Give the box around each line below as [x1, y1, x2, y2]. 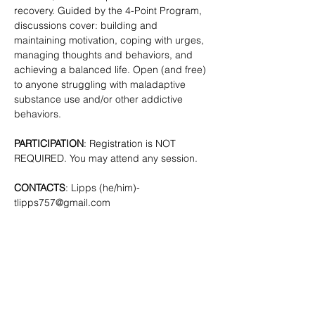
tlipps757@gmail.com [14, 196, 110, 209]
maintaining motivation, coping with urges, [14, 34, 207, 46]
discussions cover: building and [14, 19, 160, 32]
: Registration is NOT [84, 137, 179, 150]
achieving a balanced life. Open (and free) [14, 63, 209, 76]
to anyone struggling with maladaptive [14, 78, 188, 91]
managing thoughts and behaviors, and [14, 49, 195, 61]
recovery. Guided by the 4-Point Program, [14, 4, 205, 17]
